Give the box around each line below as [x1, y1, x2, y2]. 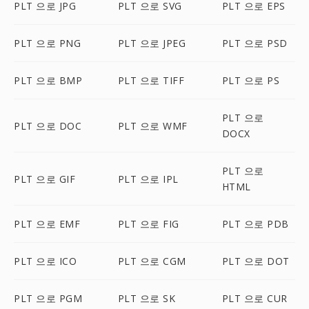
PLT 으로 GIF [14, 172, 75, 186]
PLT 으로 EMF [14, 217, 80, 230]
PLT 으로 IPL [117, 172, 179, 186]
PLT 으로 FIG [117, 217, 179, 230]
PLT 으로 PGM [14, 292, 82, 305]
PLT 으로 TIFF [117, 74, 185, 87]
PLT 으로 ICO [14, 255, 77, 268]
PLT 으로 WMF [117, 119, 188, 132]
